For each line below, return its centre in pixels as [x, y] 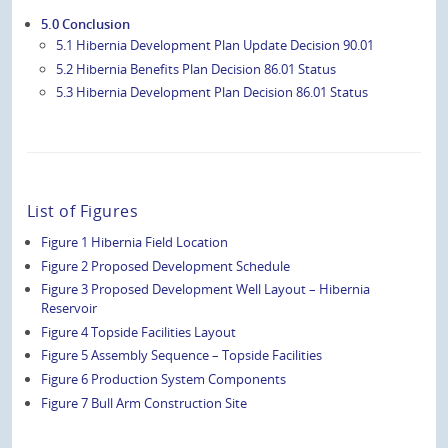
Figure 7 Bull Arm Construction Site [144, 402]
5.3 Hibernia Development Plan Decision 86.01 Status [211, 92]
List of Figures [83, 211]
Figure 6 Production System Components [164, 378]
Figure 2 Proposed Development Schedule [166, 265]
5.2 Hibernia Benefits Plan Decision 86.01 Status [195, 68]
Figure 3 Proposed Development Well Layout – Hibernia [206, 289]
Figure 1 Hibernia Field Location [135, 242]
